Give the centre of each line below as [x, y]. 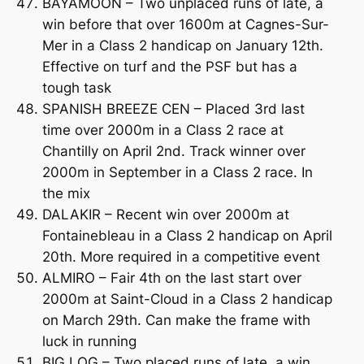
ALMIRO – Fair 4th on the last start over [171, 277]
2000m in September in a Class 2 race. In [177, 172]
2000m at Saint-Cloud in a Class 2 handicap [187, 299]
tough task [76, 87]
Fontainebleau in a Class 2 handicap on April [187, 235]
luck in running [89, 341]
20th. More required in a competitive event [181, 256]
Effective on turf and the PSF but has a [169, 66]
